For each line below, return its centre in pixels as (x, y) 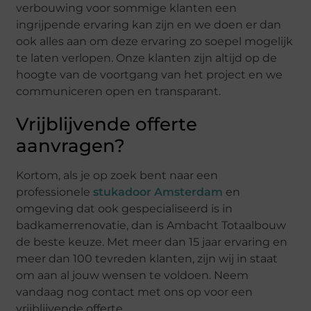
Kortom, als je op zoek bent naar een (117, 175)
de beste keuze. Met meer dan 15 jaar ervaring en (152, 242)
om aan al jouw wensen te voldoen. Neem (133, 275)
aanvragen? (71, 145)
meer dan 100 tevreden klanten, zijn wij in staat (147, 258)
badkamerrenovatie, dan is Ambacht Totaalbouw (151, 225)
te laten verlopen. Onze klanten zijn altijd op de (147, 58)
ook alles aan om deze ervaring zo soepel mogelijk (155, 41)
